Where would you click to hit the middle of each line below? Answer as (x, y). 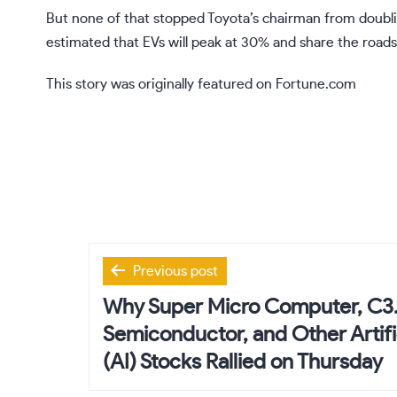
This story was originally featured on (161, 85)
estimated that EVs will (117, 43)
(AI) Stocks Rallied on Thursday (243, 362)
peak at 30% (229, 43)
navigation (151, 296)
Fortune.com (316, 85)
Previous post (175, 271)
